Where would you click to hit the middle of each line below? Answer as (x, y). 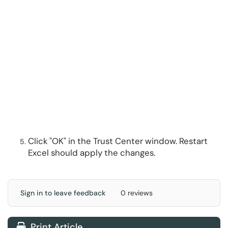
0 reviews (137, 193)
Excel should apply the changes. (92, 153)
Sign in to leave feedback (63, 193)
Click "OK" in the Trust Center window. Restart (118, 141)
